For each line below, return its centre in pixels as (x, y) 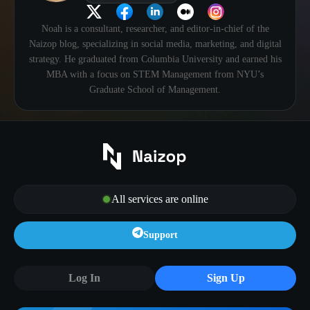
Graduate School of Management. (155, 90)
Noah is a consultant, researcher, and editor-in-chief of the (155, 29)
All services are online (160, 199)
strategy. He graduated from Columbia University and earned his (155, 60)
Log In (84, 278)
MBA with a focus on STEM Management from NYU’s (155, 75)
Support (161, 235)
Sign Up (226, 278)
